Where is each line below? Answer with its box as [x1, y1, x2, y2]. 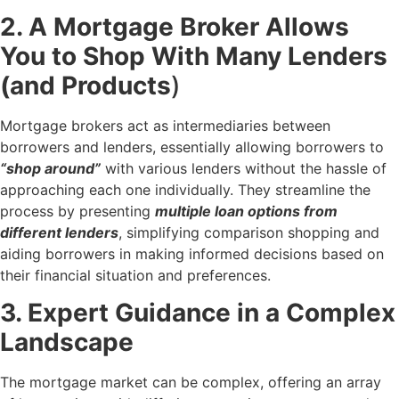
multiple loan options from [155, 201, 338, 220]
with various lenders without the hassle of [101, 159, 387, 177]
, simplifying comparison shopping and [118, 223, 379, 241]
